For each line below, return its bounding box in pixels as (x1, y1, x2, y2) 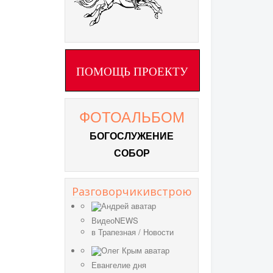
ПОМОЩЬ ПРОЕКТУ (76, 65, 188, 79)
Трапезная (98, 226, 136, 238)
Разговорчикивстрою (72, 184, 192, 199)
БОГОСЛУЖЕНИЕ (90, 129, 174, 143)
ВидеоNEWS (91, 214, 138, 227)
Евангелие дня (91, 259, 146, 271)
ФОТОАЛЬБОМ (79, 105, 185, 127)
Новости (143, 226, 174, 238)
